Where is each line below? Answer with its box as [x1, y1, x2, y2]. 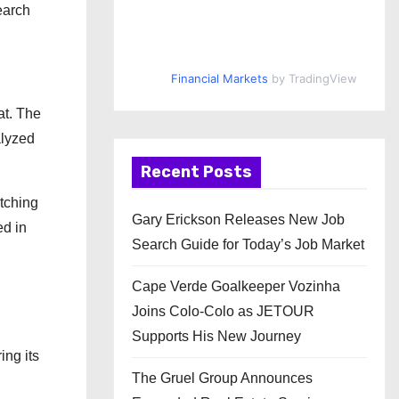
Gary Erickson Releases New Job [132, 212, 345, 227]
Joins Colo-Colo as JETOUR [132, 304, 314, 319]
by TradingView [267, 71, 357, 85]
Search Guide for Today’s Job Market [132, 237, 364, 252]
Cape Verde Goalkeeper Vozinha [132, 279, 340, 294]
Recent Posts [141, 162, 252, 182]
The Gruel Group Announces [132, 370, 313, 386]
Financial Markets [170, 71, 268, 85]
